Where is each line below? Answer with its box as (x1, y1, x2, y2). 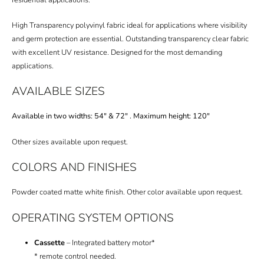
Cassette (34, 237, 65, 248)
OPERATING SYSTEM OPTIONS (12, 210, 174, 226)
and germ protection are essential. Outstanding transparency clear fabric (12, 34, 249, 45)
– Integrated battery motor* (65, 237, 156, 248)
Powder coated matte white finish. (12, 187, 125, 198)
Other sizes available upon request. (12, 136, 128, 147)
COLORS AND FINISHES (12, 160, 137, 176)
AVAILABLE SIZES (12, 84, 105, 100)
